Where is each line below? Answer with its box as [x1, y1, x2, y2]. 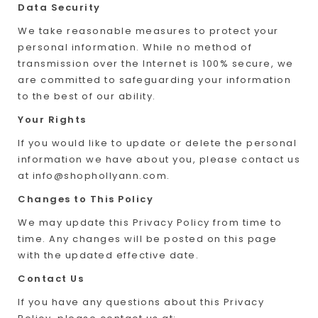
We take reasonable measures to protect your [18, 24, 279, 38]
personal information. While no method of [18, 40, 252, 54]
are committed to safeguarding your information [18, 73, 291, 87]
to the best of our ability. [18, 89, 156, 103]
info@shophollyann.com [32, 169, 167, 182]
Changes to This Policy [18, 192, 153, 206]
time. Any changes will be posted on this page [18, 232, 278, 246]
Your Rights [18, 113, 87, 126]
